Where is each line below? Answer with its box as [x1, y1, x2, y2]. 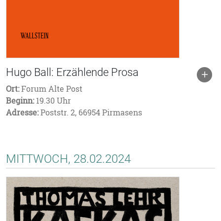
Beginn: [6, 95, 34, 106]
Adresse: [6, 107, 38, 118]
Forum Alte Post [19, 83, 82, 94]
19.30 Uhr [34, 95, 71, 106]
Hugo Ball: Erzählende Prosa [6, 66, 139, 78]
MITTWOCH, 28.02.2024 [6, 152, 131, 166]
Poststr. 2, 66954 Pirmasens [38, 107, 142, 118]
